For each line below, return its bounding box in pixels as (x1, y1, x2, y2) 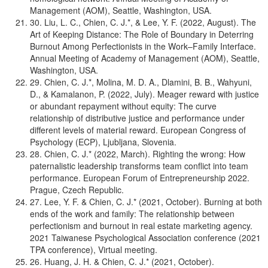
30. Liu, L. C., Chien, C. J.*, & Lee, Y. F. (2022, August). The (30, 16, 256, 28)
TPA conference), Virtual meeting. (30, 243, 157, 255)
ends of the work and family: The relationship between (30, 208, 234, 220)
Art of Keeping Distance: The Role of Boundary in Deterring (30, 28, 254, 40)
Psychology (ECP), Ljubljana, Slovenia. (30, 136, 176, 148)
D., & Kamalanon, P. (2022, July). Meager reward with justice (30, 88, 259, 100)
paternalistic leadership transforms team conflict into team (30, 160, 248, 172)
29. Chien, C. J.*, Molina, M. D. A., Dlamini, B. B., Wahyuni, (30, 76, 252, 88)
